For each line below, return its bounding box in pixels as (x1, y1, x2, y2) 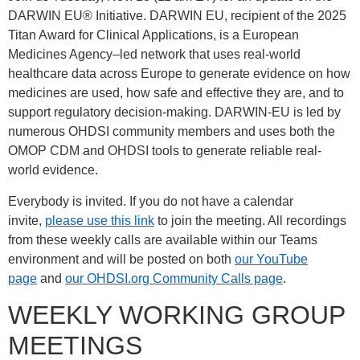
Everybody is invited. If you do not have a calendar (8, 194, 293, 208)
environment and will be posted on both (8, 252, 235, 266)
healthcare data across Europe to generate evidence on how (8, 67, 350, 81)
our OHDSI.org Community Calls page (65, 271, 283, 285)
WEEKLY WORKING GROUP (8, 301, 345, 329)
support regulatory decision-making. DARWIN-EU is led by (8, 105, 341, 120)
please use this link (45, 213, 154, 227)
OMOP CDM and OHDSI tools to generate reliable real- (8, 144, 321, 158)
